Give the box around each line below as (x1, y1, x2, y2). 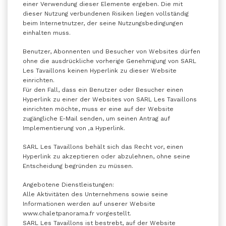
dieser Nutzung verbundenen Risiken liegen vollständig (23, 10, 189, 17)
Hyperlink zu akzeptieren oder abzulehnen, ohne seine (23, 153, 190, 160)
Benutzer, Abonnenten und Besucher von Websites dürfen (23, 48, 200, 55)
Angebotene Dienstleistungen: (23, 181, 114, 188)
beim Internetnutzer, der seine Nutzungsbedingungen (23, 20, 183, 27)
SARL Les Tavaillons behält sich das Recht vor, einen (23, 143, 183, 150)
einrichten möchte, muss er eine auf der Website (23, 105, 174, 112)
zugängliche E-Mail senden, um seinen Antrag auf (23, 115, 170, 122)
